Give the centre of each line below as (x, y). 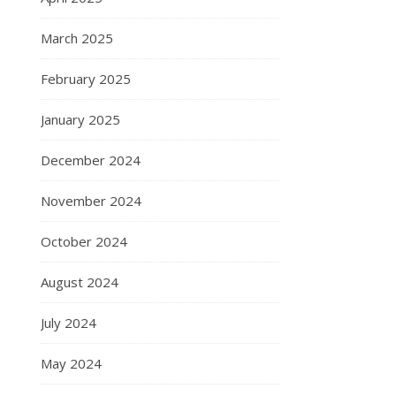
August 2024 (80, 282)
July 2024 (69, 323)
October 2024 (84, 242)
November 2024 (91, 201)
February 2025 (86, 79)
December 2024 (91, 160)
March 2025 (77, 38)
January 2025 (80, 120)
